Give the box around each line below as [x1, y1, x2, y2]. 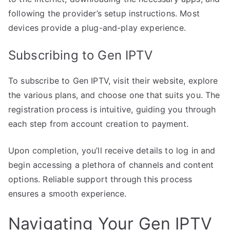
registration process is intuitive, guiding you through [8, 104, 216, 114]
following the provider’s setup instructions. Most [8, 8, 200, 18]
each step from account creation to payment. [8, 118, 188, 129]
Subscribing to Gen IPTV [8, 47, 152, 63]
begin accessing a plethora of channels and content [8, 159, 214, 170]
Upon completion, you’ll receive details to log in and [8, 145, 216, 156]
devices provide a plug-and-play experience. [8, 22, 186, 33]
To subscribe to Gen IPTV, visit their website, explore [8, 75, 218, 86]
